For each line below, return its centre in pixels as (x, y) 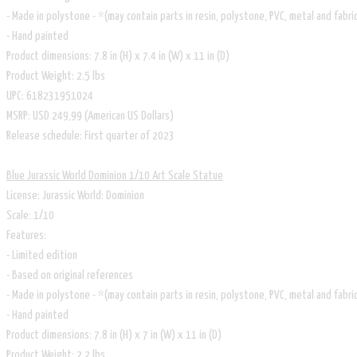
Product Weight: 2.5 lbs (56, 76)
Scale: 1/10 (30, 215)
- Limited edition (42, 255)
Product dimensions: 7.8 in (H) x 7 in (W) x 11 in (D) (114, 335)
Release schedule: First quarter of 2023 (90, 135)
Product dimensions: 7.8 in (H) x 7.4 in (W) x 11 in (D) (118, 56)
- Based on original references (70, 275)
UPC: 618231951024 (50, 96)
